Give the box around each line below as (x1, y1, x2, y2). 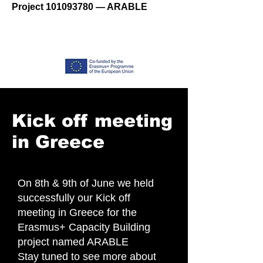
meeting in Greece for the (18, 207, 137, 218)
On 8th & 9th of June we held (18, 177, 154, 189)
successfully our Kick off (18, 192, 130, 204)
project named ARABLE (18, 236, 129, 248)
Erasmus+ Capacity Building (18, 221, 150, 233)
